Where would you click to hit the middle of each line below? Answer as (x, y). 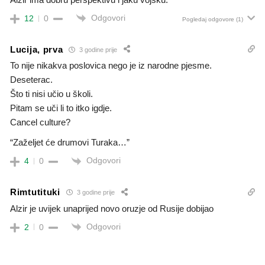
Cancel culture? (40, 122)
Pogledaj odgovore (208, 20)
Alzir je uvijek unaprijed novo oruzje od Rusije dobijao (112, 208)
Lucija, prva (37, 49)
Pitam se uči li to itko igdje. (61, 108)
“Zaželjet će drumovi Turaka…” (70, 143)
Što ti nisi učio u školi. (51, 94)
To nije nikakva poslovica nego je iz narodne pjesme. (111, 66)
